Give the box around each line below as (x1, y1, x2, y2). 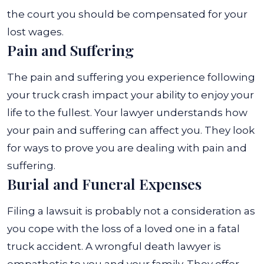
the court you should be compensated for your (7, 8, 247, 20)
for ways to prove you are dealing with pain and (7, 142, 247, 154)
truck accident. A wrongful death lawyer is (7, 240, 221, 252)
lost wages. (7, 26, 66, 38)
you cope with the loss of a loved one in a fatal (7, 223, 240, 235)
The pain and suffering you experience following (7, 71, 255, 83)
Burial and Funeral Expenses (7, 174, 202, 193)
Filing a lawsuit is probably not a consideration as (7, 205, 255, 217)
